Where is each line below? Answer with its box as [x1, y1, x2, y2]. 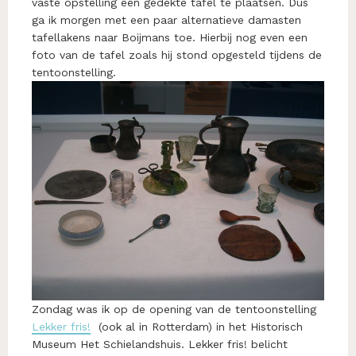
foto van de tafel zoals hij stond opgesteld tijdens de [32, 48, 322, 61]
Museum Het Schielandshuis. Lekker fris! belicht [32, 337, 288, 350]
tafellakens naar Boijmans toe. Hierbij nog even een [32, 30, 308, 44]
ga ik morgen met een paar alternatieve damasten [32, 13, 301, 26]
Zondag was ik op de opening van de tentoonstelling [32, 302, 316, 315]
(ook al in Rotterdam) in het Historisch [91, 319, 303, 333]
